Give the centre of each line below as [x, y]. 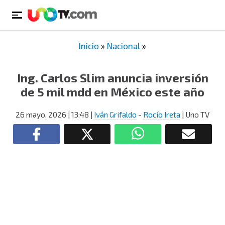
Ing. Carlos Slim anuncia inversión [113, 78]
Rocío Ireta [162, 115]
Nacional [124, 46]
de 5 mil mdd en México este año [113, 92]
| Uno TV [195, 115]
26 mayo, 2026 [41, 115]
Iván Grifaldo [115, 115]
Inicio [89, 46]
